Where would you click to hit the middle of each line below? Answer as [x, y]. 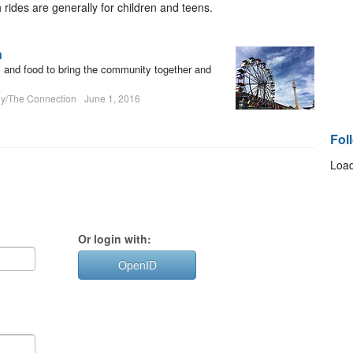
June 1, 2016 [112, 98]
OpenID [137, 265]
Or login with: [115, 239]
